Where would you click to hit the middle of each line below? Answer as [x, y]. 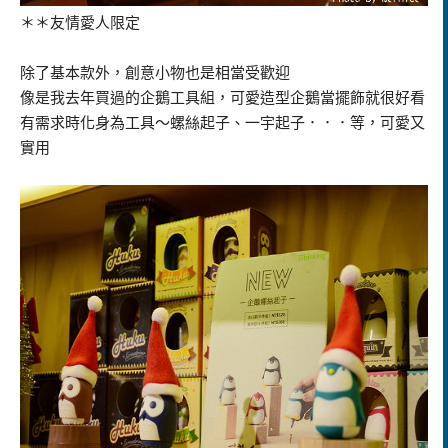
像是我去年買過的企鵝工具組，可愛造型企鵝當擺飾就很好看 [222, 98]
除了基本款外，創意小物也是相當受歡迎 [155, 73]
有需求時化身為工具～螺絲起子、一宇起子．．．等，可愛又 [222, 123]
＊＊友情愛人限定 [80, 23]
